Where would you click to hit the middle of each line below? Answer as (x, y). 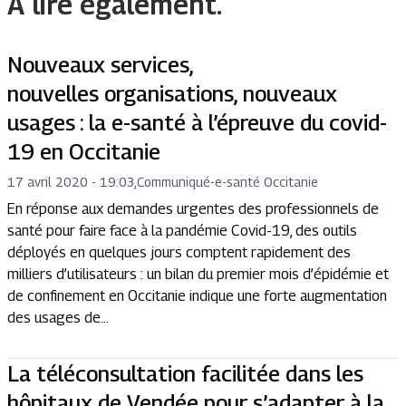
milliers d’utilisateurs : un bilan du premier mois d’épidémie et (198, 274)
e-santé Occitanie (266, 182)
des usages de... (58, 318)
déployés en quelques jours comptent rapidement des (179, 252)
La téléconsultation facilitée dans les (185, 373)
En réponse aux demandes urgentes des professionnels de (193, 209)
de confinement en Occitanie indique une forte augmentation (197, 296)
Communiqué (174, 182)
